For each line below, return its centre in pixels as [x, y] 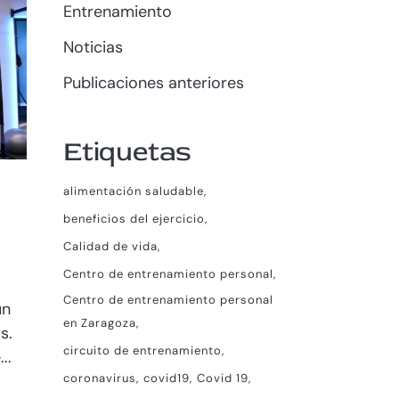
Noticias [93, 47]
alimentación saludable [134, 191]
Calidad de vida [110, 246]
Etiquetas [128, 152]
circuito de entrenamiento [142, 350]
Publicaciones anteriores [154, 83]
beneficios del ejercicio [134, 219]
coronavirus [100, 378]
